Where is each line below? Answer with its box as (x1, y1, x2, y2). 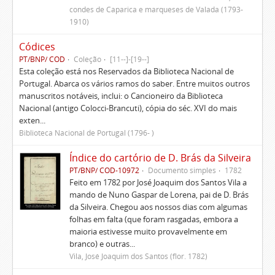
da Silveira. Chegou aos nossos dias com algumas (69, 201, 247, 212)
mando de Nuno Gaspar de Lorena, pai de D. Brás (69, 189, 249, 200)
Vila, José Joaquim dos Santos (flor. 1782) (69, 251, 207, 261)
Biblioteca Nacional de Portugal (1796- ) (19, 128, 154, 137)
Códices (19, 40, 55, 53)
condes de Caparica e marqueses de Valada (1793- (69, 4, 243, 14)
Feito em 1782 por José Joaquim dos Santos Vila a (69, 177, 247, 188)
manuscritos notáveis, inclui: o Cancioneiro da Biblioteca (19, 90, 223, 101)
